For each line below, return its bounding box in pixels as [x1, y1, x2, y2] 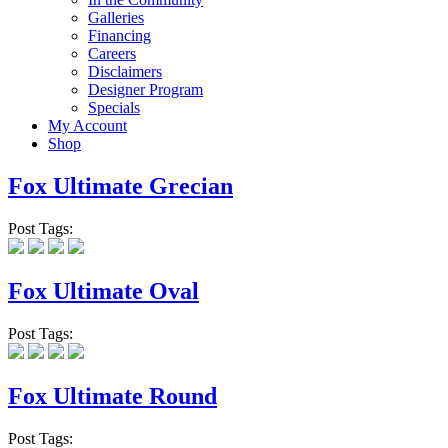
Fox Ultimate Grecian [8, 173, 233, 200]
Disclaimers [88, 63, 162, 81]
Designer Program [88, 81, 203, 99]
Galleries [88, 9, 144, 27]
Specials [88, 99, 140, 117]
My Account [48, 117, 127, 135]
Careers [88, 45, 136, 63]
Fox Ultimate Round [8, 382, 217, 409]
